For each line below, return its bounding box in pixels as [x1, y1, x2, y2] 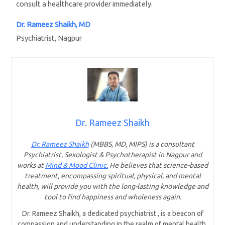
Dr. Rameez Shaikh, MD [16, 20, 91, 29]
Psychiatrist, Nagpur [16, 34, 82, 43]
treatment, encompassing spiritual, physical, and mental [24, 172, 201, 180]
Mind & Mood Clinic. [45, 161, 108, 170]
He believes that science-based [108, 161, 208, 170]
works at [17, 161, 45, 170]
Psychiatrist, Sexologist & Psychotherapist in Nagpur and [23, 151, 202, 159]
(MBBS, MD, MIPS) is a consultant [88, 140, 194, 149]
